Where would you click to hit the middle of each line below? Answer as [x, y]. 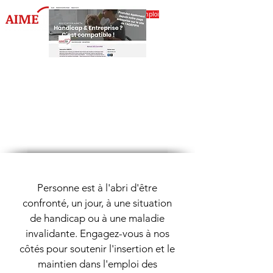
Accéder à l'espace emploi [122, 14]
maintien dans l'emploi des [97, 264]
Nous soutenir [97, 99]
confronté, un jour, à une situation [97, 203]
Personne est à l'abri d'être [97, 188]
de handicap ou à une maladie [97, 218]
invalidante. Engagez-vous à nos [97, 233]
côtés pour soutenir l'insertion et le [97, 249]
